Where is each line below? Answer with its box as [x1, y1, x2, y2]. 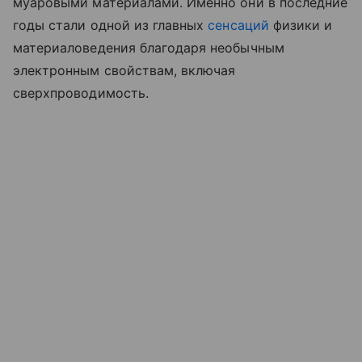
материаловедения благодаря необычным [13, 39, 284, 56]
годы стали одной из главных [13, 16, 208, 33]
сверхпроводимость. [13, 84, 149, 101]
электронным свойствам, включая [13, 61, 236, 78]
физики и [268, 16, 333, 33]
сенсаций [208, 16, 269, 33]
